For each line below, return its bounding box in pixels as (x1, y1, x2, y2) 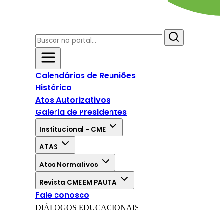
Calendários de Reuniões (35, 70, 136, 82)
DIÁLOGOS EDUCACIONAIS (35, 203, 139, 212)
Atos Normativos (39, 160, 100, 170)
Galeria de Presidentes (35, 107, 127, 118)
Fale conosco (35, 190, 89, 201)
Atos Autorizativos (35, 94, 110, 106)
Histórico (35, 82, 72, 94)
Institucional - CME (39, 125, 107, 135)
